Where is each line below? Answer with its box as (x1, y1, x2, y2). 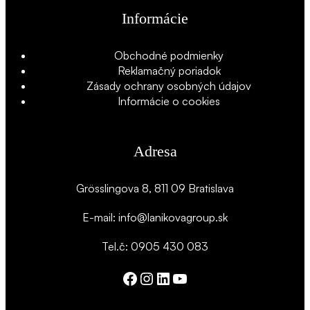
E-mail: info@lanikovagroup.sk (82, 210, 228, 225)
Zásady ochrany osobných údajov (86, 78, 251, 93)
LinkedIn (154, 267, 216, 289)
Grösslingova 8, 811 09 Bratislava (76, 181, 234, 196)
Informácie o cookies (118, 93, 220, 108)
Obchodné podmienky (114, 48, 224, 62)
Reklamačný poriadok (117, 63, 221, 77)
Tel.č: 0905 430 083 (102, 239, 208, 254)
